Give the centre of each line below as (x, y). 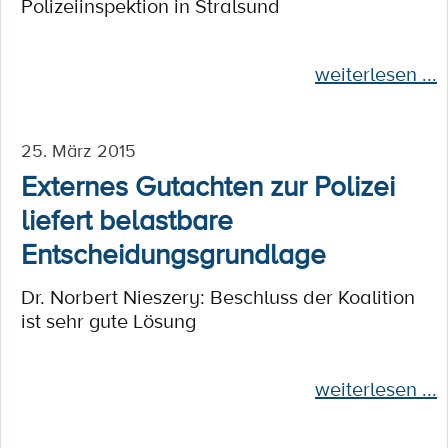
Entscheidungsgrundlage (173, 253)
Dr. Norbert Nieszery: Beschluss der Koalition (218, 297)
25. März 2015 (78, 150)
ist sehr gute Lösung (108, 321)
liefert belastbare (127, 219)
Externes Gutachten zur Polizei (208, 185)
